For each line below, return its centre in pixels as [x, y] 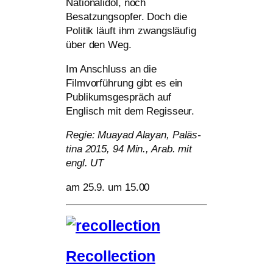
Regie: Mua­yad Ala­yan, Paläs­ [134, 135]
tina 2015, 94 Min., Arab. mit [129, 149]
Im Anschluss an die [112, 69]
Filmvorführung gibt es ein [124, 83]
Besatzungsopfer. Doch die [126, 16]
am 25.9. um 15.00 [108, 187]
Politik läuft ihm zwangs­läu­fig [131, 30]
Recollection [111, 257]
